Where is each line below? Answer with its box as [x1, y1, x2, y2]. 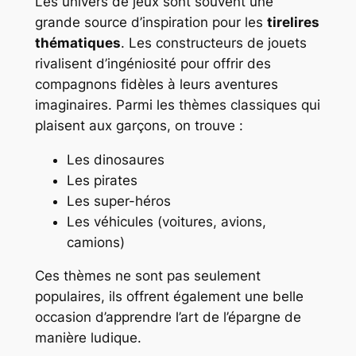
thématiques [34, 34, 121, 51]
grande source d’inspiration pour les [34, 14, 267, 30]
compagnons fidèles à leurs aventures [34, 75, 278, 92]
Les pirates [66, 172, 137, 188]
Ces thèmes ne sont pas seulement [34, 268, 261, 284]
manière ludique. [34, 330, 141, 346]
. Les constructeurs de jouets [120, 34, 307, 51]
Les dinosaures [66, 151, 164, 168]
